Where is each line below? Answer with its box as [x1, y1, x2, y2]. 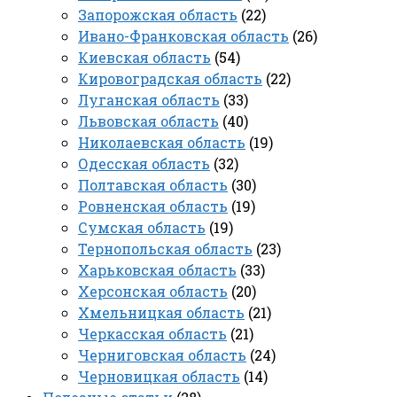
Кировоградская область [78, 68, 262, 88]
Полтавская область [78, 175, 228, 194]
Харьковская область [78, 260, 237, 279]
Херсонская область [78, 281, 228, 300]
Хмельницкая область [78, 302, 245, 322]
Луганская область [78, 90, 220, 109]
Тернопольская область [78, 238, 253, 258]
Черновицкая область [78, 366, 240, 385]
